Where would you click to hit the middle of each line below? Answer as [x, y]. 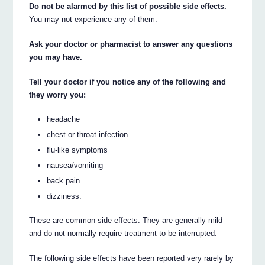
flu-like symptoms [77, 150]
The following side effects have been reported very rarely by [132, 258]
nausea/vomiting [75, 165]
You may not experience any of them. [93, 20]
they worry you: [58, 95]
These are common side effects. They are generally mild [126, 220]
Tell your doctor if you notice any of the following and [128, 82]
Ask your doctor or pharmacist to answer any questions [131, 44]
